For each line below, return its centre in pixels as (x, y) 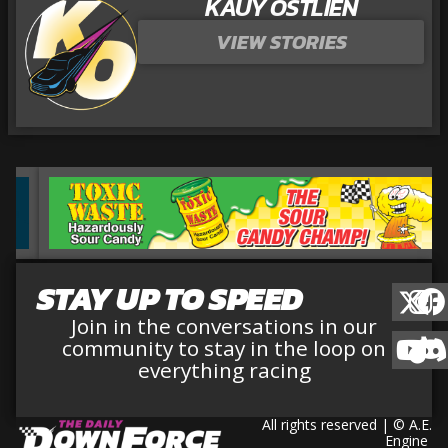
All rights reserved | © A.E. (347, 424)
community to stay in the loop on (224, 348)
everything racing (224, 370)
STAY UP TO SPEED (169, 299)
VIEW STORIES (281, 42)
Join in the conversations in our (224, 326)
